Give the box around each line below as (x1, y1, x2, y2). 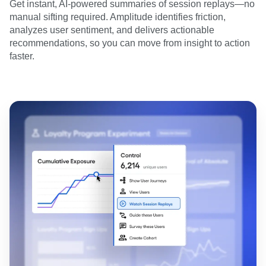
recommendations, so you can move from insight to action (9, 37, 250, 48)
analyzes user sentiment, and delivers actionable (9, 24, 214, 35)
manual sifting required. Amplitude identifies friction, (9, 11, 226, 22)
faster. (9, 50, 34, 61)
